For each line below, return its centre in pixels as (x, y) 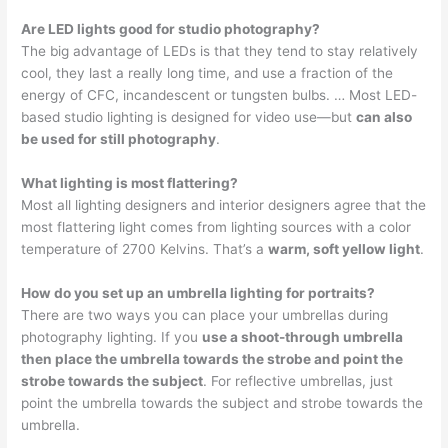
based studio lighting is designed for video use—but (189, 117)
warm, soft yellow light (344, 248)
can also (384, 117)
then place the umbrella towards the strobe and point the (212, 358)
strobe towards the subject (112, 380)
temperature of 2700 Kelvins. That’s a (145, 248)
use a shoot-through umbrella (303, 336)
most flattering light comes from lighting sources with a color (216, 226)
